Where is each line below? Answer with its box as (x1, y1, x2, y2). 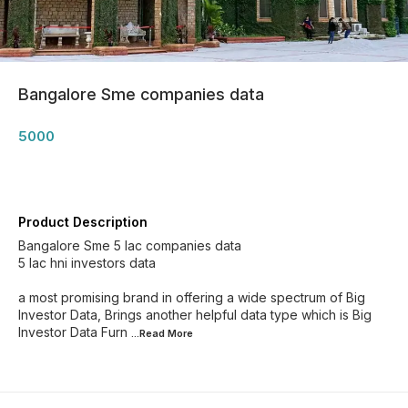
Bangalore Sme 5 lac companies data (18, 238, 241, 253)
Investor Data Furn (18, 324, 127, 340)
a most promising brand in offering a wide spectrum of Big (18, 290, 365, 305)
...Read (131, 327, 168, 340)
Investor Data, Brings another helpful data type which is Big (18, 307, 372, 322)
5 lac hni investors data (18, 255, 156, 270)
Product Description (18, 214, 148, 229)
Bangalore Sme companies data (18, 85, 264, 104)
